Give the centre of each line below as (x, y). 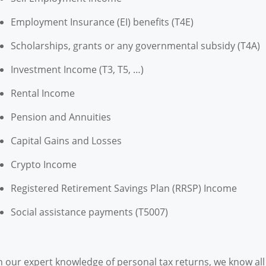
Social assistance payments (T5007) (89, 212)
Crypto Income (43, 165)
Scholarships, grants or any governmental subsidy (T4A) (135, 46)
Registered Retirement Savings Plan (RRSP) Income (123, 189)
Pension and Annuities (61, 117)
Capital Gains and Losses (66, 141)
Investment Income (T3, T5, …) (77, 70)
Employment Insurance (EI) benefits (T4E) (102, 22)
